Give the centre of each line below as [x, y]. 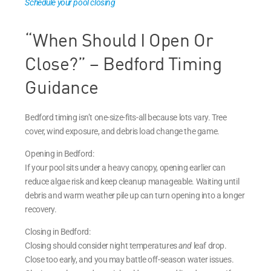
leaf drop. [209, 245]
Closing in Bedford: [58, 231]
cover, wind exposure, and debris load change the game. [122, 131]
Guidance [62, 87]
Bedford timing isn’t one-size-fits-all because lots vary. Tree [126, 117]
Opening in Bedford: [60, 153]
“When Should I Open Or [119, 39]
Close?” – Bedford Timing [123, 63]
